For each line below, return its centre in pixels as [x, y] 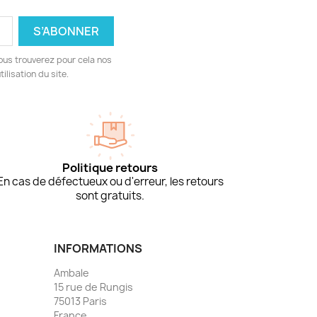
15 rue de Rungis [93, 287]
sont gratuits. [110, 195]
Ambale [71, 272]
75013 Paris [80, 301]
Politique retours [110, 167]
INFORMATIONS [98, 248]
